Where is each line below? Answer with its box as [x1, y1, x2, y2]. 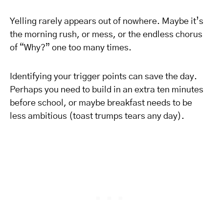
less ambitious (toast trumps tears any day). [10, 112, 184, 121]
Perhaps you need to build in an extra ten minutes [10, 86, 203, 94]
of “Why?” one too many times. [10, 44, 131, 52]
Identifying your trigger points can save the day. [10, 72, 197, 81]
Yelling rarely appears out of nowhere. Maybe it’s [10, 17, 203, 26]
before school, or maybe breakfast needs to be [10, 99, 192, 108]
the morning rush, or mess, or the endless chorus [10, 30, 202, 39]
